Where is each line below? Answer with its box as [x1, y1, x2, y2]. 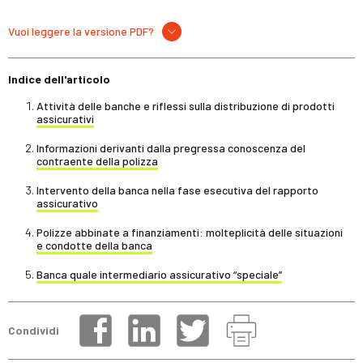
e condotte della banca [36, 237, 152, 252]
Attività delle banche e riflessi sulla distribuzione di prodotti [36, 98, 335, 113]
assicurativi [36, 111, 94, 126]
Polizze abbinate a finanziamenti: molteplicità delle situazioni [36, 224, 343, 239]
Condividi [8, 323, 59, 338]
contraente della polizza [36, 153, 158, 168]
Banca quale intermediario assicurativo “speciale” [36, 267, 282, 281]
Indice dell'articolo [8, 71, 110, 86]
